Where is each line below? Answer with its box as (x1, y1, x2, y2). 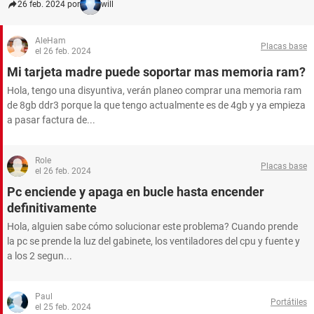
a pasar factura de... (7, 114, 95, 125)
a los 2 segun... (7, 250, 72, 261)
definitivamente (7, 200, 97, 215)
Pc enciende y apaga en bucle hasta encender (7, 184, 264, 199)
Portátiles (271, 296, 307, 307)
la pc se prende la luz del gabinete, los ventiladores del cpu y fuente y (7, 235, 300, 247)
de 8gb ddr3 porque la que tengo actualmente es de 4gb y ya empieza (7, 100, 306, 111)
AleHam (35, 36, 66, 46)
